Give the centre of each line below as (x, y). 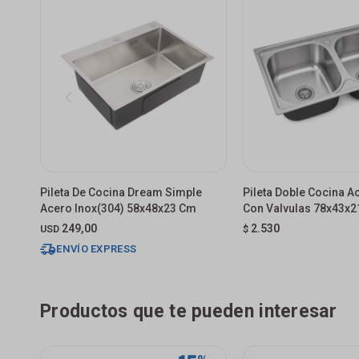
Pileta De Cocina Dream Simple (121, 192)
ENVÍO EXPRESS (97, 248)
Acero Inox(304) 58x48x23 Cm (118, 208)
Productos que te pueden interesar (188, 311)
